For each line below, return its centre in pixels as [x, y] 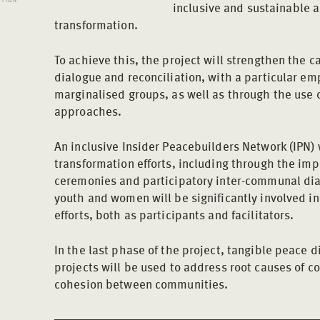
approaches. [88, 111]
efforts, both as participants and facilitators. [174, 214]
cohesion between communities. [141, 284]
